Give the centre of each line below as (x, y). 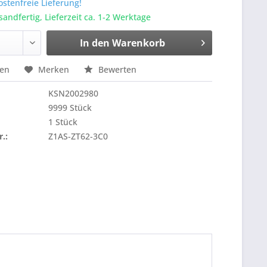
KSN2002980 (74, 93)
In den (94, 43)
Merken (54, 69)
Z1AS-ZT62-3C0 (78, 136)
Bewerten (117, 69)
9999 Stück (70, 108)
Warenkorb (138, 43)
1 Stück (63, 122)
